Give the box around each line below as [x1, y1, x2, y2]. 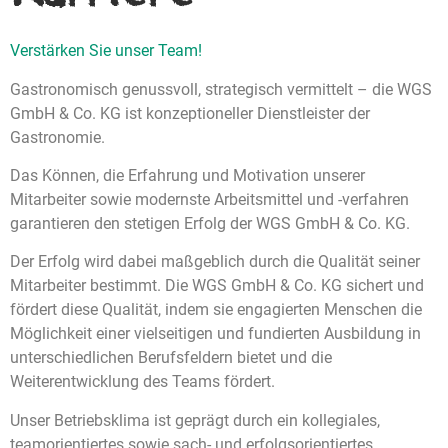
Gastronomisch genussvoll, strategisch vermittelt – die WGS [10, 79, 432, 99]
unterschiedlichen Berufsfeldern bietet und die [10, 348, 332, 368]
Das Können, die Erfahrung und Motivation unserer [10, 165, 365, 185]
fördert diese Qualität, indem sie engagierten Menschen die [10, 300, 422, 320]
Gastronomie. [10, 127, 105, 147]
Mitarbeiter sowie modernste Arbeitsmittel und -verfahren [10, 189, 409, 209]
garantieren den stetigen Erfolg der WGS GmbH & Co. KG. [10, 213, 410, 233]
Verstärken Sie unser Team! [10, 41, 202, 61]
